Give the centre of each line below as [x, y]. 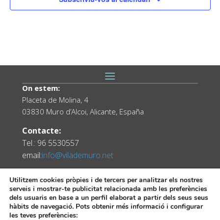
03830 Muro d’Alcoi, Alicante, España [83, 111]
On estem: [41, 88]
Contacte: [41, 130]
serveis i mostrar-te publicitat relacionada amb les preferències [108, 189]
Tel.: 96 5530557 [50, 143]
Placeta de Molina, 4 [55, 99]
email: [32, 155]
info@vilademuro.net [77, 155]
